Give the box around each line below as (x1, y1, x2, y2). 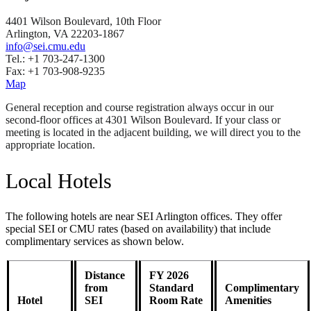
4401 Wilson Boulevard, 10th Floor (6, 15, 161, 28)
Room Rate (149, 294, 203, 307)
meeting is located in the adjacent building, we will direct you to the (6, 126, 301, 139)
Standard (149, 282, 194, 294)
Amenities (225, 294, 271, 307)
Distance (85, 269, 125, 282)
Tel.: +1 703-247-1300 (6, 53, 105, 65)
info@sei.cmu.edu (6, 40, 85, 53)
